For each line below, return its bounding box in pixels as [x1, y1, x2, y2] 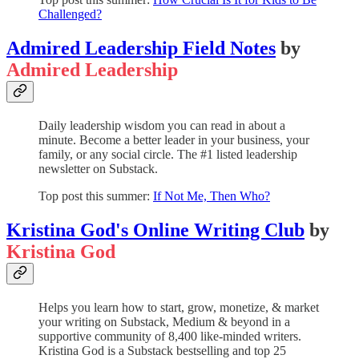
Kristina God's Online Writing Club [6, 219, 305, 240]
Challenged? [38, 7, 102, 22]
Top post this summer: [38, 188, 153, 203]
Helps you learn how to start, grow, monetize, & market [38, 300, 319, 314]
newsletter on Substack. [38, 161, 158, 175]
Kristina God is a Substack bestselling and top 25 [38, 343, 286, 357]
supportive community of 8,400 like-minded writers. [38, 329, 301, 343]
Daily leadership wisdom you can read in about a [38, 118, 285, 132]
